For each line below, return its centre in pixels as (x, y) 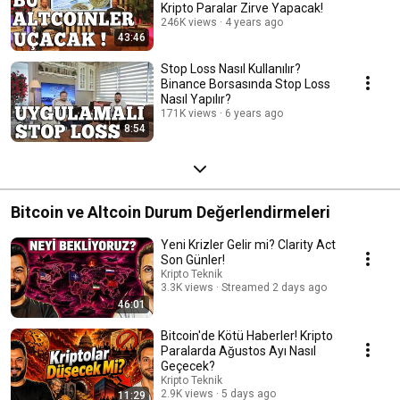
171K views (189, 113)
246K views (189, 22)
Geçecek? (188, 366)
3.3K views (187, 287)
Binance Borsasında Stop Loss (246, 83)
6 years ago (254, 113)
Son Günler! (193, 259)
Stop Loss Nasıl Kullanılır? (231, 68)
